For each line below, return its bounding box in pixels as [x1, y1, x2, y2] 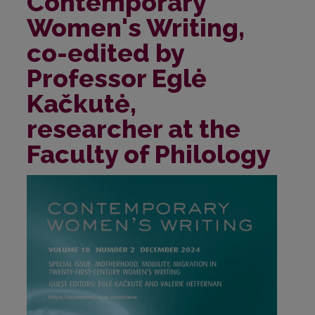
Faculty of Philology [27, 139, 271, 169]
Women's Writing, [27, 12, 245, 42]
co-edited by [27, 37, 184, 67]
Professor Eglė [27, 63, 207, 93]
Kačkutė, [27, 88, 136, 118]
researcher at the [27, 113, 240, 143]
